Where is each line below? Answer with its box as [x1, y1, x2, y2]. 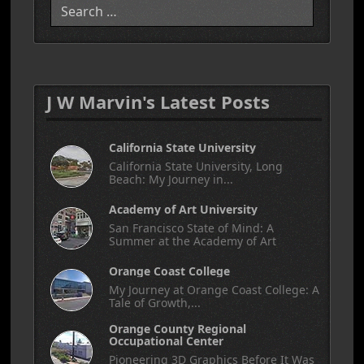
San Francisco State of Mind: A [109, 220, 274, 236]
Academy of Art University [109, 201, 258, 217]
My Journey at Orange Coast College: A [109, 282, 319, 297]
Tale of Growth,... [109, 295, 201, 310]
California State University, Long [109, 158, 283, 174]
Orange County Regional [109, 321, 246, 336]
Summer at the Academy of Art [109, 233, 276, 249]
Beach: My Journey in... [109, 171, 233, 187]
